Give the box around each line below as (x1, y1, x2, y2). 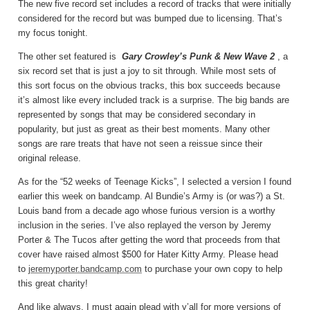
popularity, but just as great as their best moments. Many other (18, 123, 270, 134)
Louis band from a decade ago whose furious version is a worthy (18, 205, 275, 216)
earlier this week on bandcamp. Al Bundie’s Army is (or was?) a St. (18, 190, 285, 201)
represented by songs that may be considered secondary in (18, 109, 255, 120)
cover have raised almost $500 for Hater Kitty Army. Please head (18, 248, 278, 259)
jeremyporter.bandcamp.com (28, 263, 142, 274)
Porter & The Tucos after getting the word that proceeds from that (18, 234, 280, 245)
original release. (18, 152, 81, 163)
